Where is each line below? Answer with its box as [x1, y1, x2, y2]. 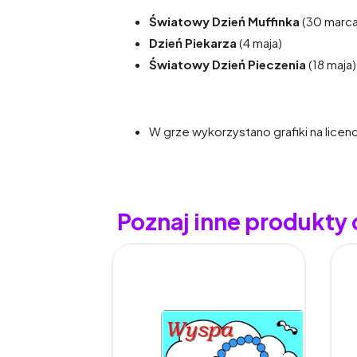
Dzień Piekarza [149, 35, 237, 51]
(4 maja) [237, 35, 282, 51]
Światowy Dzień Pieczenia [149, 57, 306, 73]
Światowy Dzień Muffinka [149, 14, 300, 29]
